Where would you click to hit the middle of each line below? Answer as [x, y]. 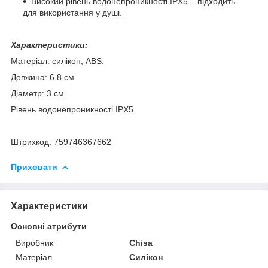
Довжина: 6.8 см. [44, 77]
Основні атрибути [49, 226]
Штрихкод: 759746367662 [61, 141]
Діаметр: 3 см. [39, 93]
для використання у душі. [72, 12]
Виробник [34, 243]
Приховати [34, 167]
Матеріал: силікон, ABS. [57, 61]
